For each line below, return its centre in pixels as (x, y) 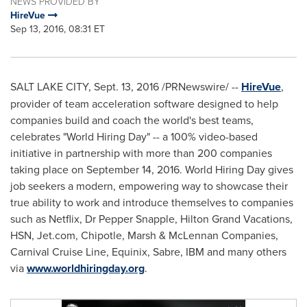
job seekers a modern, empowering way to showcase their (149, 186)
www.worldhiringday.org (86, 268)
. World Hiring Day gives (236, 169)
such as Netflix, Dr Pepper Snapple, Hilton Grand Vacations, (151, 219)
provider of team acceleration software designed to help (144, 103)
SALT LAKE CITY (49, 86)
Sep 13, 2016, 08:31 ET (58, 29)
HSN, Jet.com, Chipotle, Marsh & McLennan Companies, (144, 235)
